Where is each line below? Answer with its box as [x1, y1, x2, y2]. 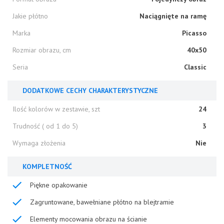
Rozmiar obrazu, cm [12, 45, 71, 54]
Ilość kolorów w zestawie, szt [12, 104, 100, 113]
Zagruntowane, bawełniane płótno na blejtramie [30, 197, 174, 206]
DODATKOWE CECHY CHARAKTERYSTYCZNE [22, 85, 158, 95]
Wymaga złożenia [12, 138, 65, 147]
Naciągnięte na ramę [139, 11, 206, 20]
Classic [184, 62, 206, 71]
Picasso [182, 28, 206, 37]
